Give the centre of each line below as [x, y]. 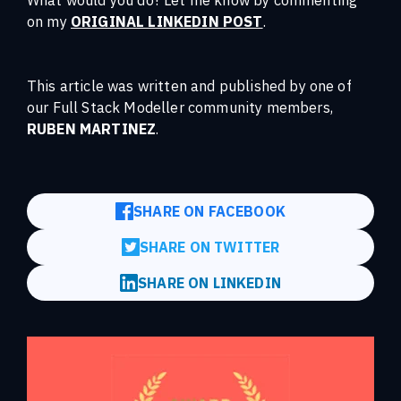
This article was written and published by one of [189, 85]
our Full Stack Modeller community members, [180, 107]
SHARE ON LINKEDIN [209, 282]
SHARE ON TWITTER [209, 247]
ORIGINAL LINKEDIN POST [166, 21]
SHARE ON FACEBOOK [209, 211]
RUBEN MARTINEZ [92, 128]
